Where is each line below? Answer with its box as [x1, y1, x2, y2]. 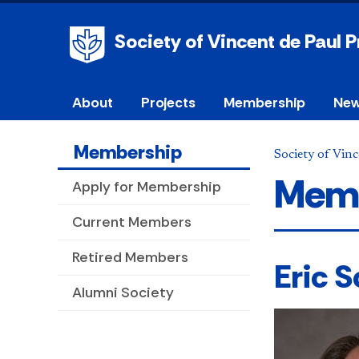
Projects [140, 94, 196, 112]
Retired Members [72, 248, 188, 268]
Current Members [72, 212, 192, 232]
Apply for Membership [72, 177, 221, 197]
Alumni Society [72, 283, 174, 303]
